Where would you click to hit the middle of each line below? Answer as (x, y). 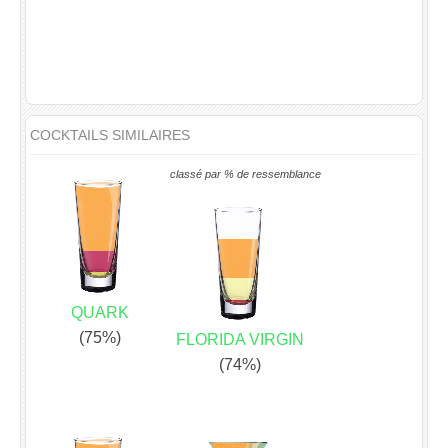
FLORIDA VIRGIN (240, 340)
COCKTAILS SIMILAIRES (110, 135)
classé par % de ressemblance (245, 174)
